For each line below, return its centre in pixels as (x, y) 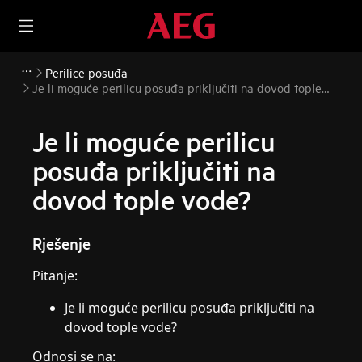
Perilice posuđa (86, 72)
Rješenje (62, 243)
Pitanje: (55, 276)
